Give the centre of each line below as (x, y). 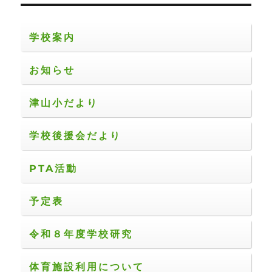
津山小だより (64, 103)
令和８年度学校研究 (81, 234)
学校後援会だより (76, 136)
